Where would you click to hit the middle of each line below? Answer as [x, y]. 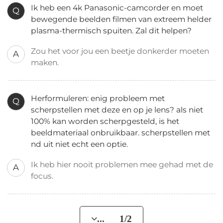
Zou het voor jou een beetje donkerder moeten [120, 51]
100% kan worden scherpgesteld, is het [105, 121]
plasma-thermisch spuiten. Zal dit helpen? [111, 31]
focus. [43, 176]
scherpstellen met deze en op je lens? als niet [117, 110]
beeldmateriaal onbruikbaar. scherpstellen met [121, 132]
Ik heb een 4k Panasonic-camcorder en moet [117, 8]
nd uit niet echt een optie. [80, 144]
